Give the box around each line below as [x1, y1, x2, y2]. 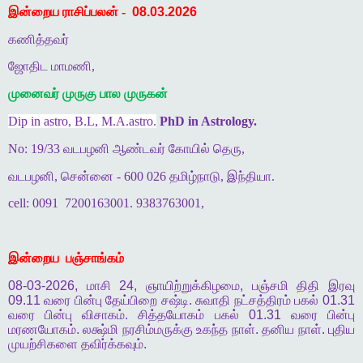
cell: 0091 [8, 196, 58, 211]
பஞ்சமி [251, 278, 288, 293]
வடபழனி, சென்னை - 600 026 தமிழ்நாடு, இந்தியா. [8, 169, 275, 183]
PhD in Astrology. [156, 114, 257, 128]
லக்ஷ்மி [83, 322, 119, 336]
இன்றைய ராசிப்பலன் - [8, 4, 126, 19]
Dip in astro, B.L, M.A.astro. [8, 114, 156, 128]
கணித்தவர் [8, 32, 69, 46]
